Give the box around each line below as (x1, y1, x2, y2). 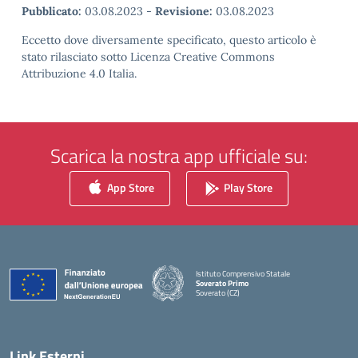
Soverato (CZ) (196, 286, 240, 299)
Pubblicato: (22, 4, 82, 18)
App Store (105, 178, 154, 196)
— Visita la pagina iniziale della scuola (195, 295, 318, 308)
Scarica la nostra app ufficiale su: (50, 141, 308, 170)
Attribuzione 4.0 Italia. (22, 66, 137, 81)
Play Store (221, 178, 272, 196)
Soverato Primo (196, 276, 249, 289)
